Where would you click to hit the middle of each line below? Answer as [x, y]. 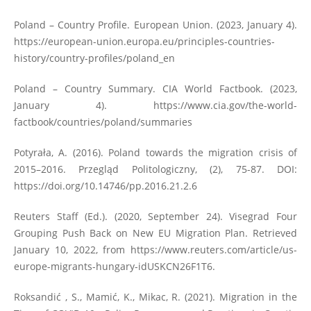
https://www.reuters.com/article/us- [214, 250]
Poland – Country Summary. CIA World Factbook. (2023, [155, 89]
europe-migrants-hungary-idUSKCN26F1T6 [113, 267]
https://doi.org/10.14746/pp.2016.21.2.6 [105, 186]
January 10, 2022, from [72, 250]
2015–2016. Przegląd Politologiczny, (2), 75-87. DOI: [155, 169]
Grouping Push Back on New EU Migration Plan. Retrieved [155, 233]
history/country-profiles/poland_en [94, 58]
